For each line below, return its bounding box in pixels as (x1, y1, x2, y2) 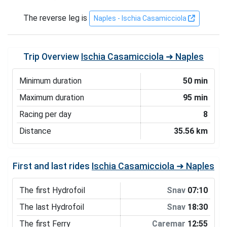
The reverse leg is (23, 13, 89, 23)
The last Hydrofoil (19, 202, 84, 212)
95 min (183, 92, 208, 102)
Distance (19, 126, 51, 136)
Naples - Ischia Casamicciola (94, 14, 188, 22)
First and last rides (13, 161, 92, 171)
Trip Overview (23, 51, 81, 62)
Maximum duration (19, 92, 84, 102)
